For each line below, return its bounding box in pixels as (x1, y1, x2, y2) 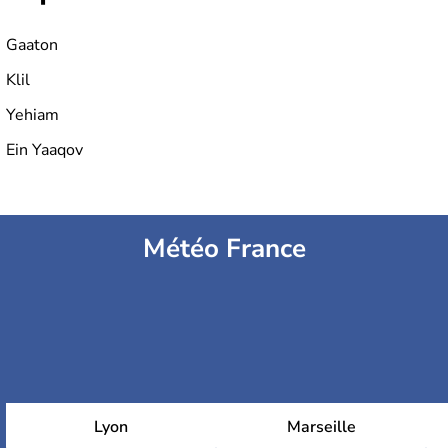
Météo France (142, 231, 306, 267)
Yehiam (6, 104, 59, 127)
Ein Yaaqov (6, 139, 83, 162)
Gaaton (6, 34, 58, 57)
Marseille (286, 416, 356, 439)
